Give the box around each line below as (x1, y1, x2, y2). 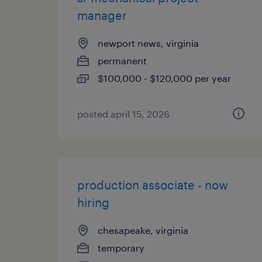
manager (77, 8, 127, 22)
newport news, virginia (98, 37, 199, 49)
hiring (77, 195, 109, 209)
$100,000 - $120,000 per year (98, 73, 231, 84)
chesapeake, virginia (98, 225, 188, 236)
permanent (98, 55, 147, 66)
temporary (98, 242, 144, 253)
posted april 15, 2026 (77, 108, 170, 119)
